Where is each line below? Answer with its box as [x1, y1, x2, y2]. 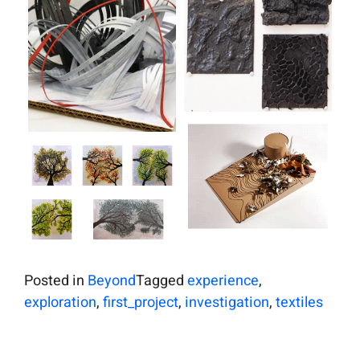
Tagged [136, 269, 187, 292]
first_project [103, 291, 178, 313]
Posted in [24, 269, 88, 292]
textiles [276, 291, 323, 313]
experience [187, 269, 259, 292]
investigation [185, 291, 269, 313]
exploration [24, 291, 96, 313]
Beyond [88, 269, 136, 292]
